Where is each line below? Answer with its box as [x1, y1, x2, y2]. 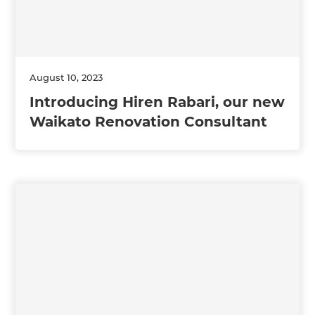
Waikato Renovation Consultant [30, 113, 268, 131]
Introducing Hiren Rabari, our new [30, 94, 285, 111]
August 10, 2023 [30, 72, 103, 84]
